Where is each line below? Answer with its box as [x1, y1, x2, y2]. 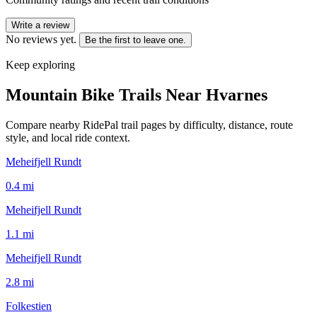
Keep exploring [6, 58, 75, 71]
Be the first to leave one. [85, 34, 186, 45]
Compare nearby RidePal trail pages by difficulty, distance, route [6, 118, 293, 131]
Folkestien [6, 299, 52, 312]
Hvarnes [206, 85, 267, 104]
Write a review [11, 19, 69, 30]
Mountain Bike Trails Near [6, 85, 206, 104]
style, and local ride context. [6, 131, 130, 144]
